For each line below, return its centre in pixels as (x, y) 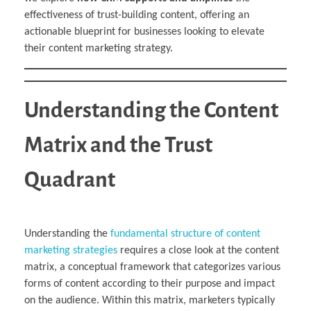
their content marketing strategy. (99, 49)
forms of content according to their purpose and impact (150, 284)
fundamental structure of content (184, 234)
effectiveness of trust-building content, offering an (137, 16)
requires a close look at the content (200, 251)
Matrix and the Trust (118, 145)
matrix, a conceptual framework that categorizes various (152, 268)
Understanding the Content (151, 111)
